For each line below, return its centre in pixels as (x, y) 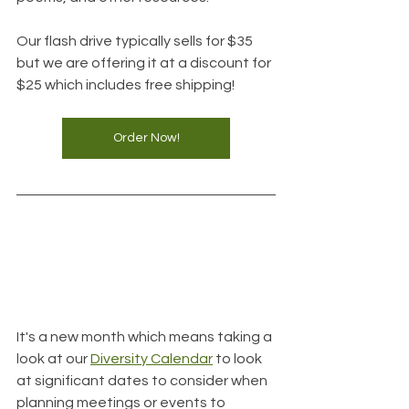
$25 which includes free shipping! (126, 84)
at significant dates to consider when (143, 381)
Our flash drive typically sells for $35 (136, 41)
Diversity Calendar (152, 359)
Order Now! (146, 137)
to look (239, 359)
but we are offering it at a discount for (145, 63)
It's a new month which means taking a (146, 337)
